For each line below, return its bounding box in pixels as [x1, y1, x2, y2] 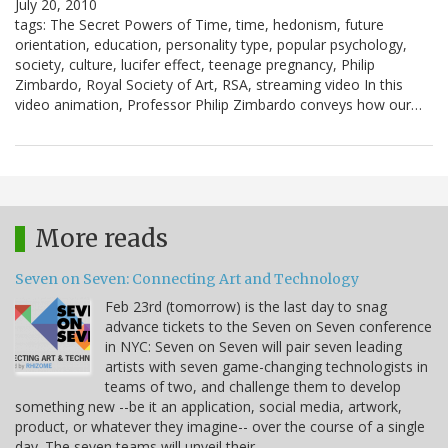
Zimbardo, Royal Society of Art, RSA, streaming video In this [15, 75, 403, 95]
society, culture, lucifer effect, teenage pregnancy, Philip [15, 55, 375, 75]
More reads [35, 223, 168, 255]
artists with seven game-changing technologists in [105, 357, 428, 377]
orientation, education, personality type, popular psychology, [15, 35, 407, 55]
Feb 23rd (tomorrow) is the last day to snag [105, 297, 387, 317]
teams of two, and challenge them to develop [105, 377, 401, 397]
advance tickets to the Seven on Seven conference [105, 317, 432, 337]
